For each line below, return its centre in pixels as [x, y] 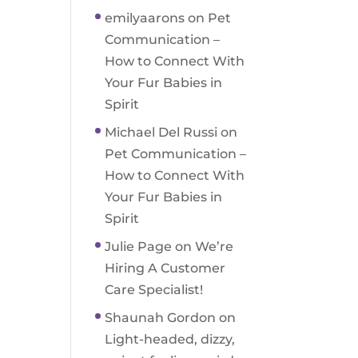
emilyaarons [145, 18]
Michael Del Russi [161, 132]
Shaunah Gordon [161, 318]
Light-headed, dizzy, [170, 339]
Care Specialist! [154, 290]
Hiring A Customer [165, 268]
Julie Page [139, 247]
